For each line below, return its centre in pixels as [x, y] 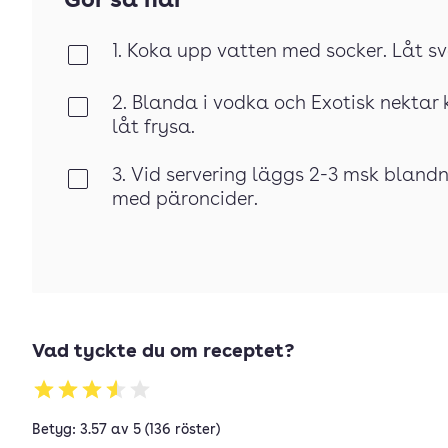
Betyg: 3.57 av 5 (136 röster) [126, 430]
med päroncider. [185, 200]
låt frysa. [153, 128]
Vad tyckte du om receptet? [163, 352]
